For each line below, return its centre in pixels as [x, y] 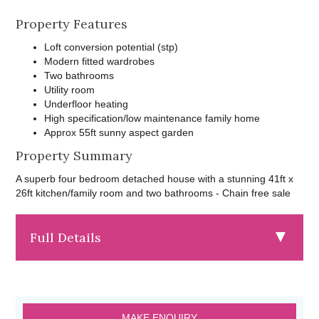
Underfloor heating [87, 104]
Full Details [66, 238]
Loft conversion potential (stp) [111, 47]
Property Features [72, 24]
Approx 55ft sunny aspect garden [119, 133]
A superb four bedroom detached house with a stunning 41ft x [155, 179]
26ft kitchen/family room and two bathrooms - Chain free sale [153, 193]
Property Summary [74, 156]
